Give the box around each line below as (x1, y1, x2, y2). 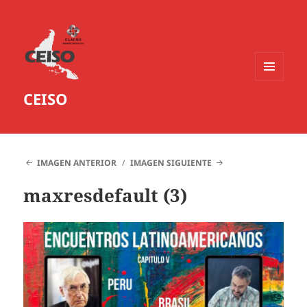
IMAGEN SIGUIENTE (130, 157, 212, 169)
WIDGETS (255, 103, 294, 115)
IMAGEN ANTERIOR (36, 157, 116, 169)
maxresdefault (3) (23, 183, 188, 208)
